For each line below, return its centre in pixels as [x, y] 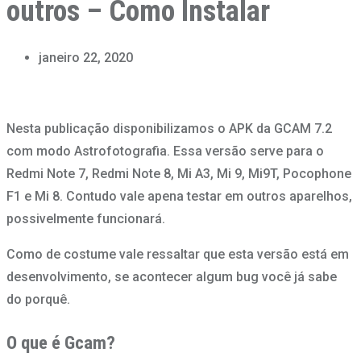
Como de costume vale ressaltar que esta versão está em [178, 255]
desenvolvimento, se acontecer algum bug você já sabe [172, 277]
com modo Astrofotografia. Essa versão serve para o [165, 151]
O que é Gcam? [61, 342]
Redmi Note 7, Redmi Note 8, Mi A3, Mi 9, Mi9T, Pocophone [179, 174]
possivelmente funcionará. [86, 219]
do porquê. [38, 300]
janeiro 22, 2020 [86, 58]
